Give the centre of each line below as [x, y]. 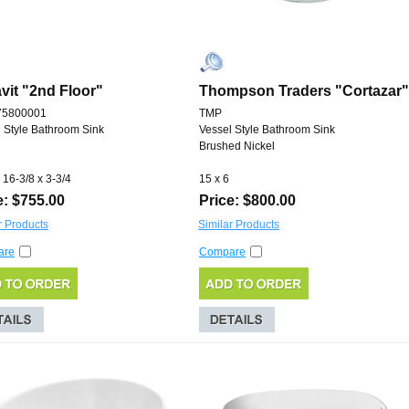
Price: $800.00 [247, 201]
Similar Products [239, 225]
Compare [222, 252]
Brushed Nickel [237, 147]
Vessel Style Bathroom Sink [267, 130]
